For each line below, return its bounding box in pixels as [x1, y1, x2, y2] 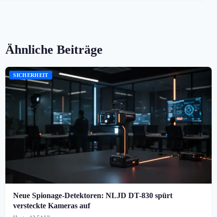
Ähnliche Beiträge [5, 43, 103, 57]
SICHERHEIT [13, 72, 48, 78]
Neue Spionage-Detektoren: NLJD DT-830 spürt [13, 191, 173, 200]
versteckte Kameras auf [13, 201, 91, 210]
